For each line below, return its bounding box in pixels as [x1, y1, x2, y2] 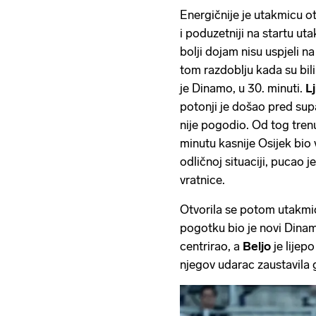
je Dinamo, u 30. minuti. [180, 81, 305, 96]
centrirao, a [180, 239, 243, 254]
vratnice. [180, 173, 225, 188]
